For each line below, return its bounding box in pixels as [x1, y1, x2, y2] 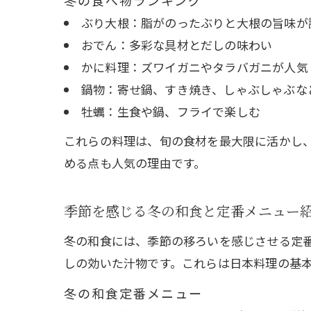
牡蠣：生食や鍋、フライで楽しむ [81, 103, 260, 120]
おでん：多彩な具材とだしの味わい [81, 36, 273, 53]
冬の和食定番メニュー [64, 284, 203, 302]
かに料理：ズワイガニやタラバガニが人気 [81, 58, 308, 76]
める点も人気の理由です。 [64, 154, 206, 171]
